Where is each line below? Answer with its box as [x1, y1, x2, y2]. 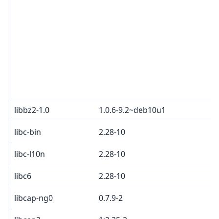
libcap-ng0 [14, 193, 53, 204]
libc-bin [14, 127, 41, 138]
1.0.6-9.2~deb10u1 [99, 105, 166, 116]
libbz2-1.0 [14, 105, 49, 116]
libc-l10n [14, 149, 45, 160]
